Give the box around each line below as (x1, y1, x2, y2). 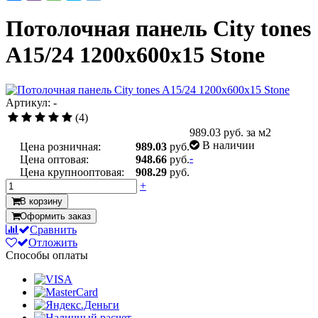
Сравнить (30, 223, 77, 236)
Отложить (28, 236, 77, 248)
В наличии (202, 138, 255, 151)
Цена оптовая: (20, 153, 89, 165)
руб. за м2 (224, 126, 271, 138)
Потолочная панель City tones (6, 16, 311, 42)
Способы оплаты (6, 248, 88, 261)
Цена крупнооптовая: (20, 165, 124, 178)
